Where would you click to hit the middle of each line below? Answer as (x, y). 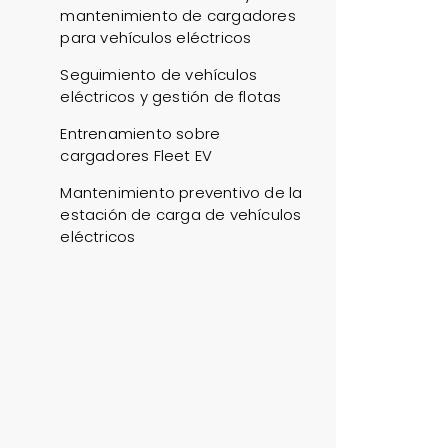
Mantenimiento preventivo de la (181, 192)
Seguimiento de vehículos (159, 74)
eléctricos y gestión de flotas (171, 96)
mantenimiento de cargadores (178, 15)
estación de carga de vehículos (181, 214)
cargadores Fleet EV (136, 155)
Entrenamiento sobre (140, 133)
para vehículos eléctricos (156, 37)
